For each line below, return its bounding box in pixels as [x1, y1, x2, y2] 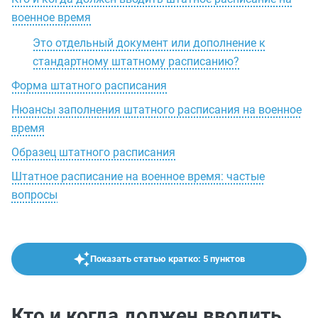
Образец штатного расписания [11, 146, 175, 159]
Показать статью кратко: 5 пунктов [90, 253, 245, 264]
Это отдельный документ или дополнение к [33, 36, 265, 50]
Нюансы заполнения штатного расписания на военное [11, 103, 302, 116]
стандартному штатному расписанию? [33, 55, 239, 68]
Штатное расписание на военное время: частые [11, 170, 265, 183]
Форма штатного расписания [11, 79, 167, 92]
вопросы [11, 188, 57, 202]
